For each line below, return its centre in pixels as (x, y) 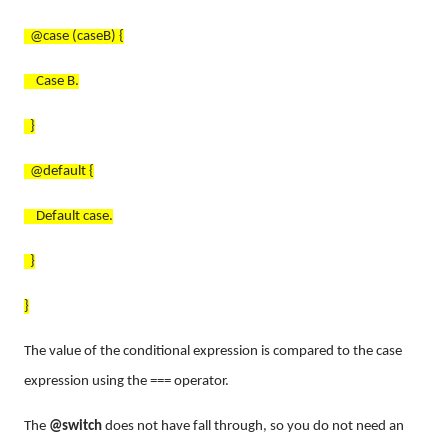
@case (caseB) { (74, 36)
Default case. (68, 216)
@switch (75, 426)
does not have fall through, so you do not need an (253, 426)
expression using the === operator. (126, 381)
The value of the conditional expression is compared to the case (213, 351)
